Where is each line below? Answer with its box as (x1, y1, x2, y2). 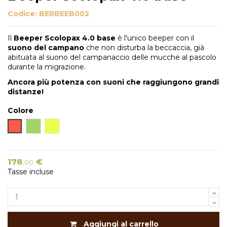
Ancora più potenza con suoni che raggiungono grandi (8, 78, 219, 87)
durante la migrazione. (8, 62, 86, 72)
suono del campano (8, 43, 84, 53)
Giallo (52, 121, 70, 131)
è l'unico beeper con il (116, 33, 194, 43)
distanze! (8, 87, 44, 97)
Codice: (8, 9, 39, 19)
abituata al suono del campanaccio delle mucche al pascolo (8, 53, 216, 62)
